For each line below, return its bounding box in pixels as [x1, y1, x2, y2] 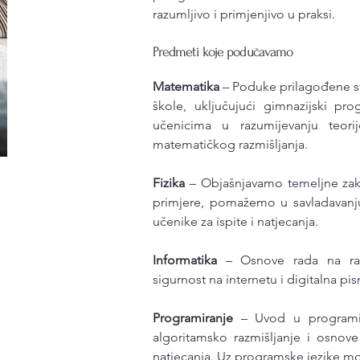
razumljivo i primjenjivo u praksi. [152, 6, 335, 22]
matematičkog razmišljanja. [152, 137, 308, 152]
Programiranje [152, 310, 241, 325]
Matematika [152, 79, 219, 94]
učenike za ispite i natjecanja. [152, 214, 318, 229]
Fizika [152, 175, 190, 190]
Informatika [152, 252, 217, 268]
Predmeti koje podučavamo [152, 44, 293, 59]
